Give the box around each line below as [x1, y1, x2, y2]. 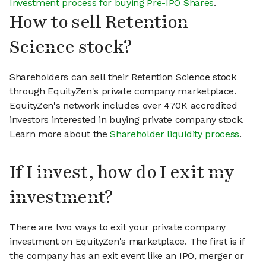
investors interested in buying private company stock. [9, 114, 245, 126]
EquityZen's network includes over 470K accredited [9, 100, 237, 112]
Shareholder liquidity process [110, 128, 240, 140]
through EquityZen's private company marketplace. [9, 85, 236, 97]
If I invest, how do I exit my [9, 160, 235, 185]
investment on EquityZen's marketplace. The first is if [9, 236, 245, 248]
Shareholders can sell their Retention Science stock [9, 71, 236, 83]
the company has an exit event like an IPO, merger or [9, 250, 244, 262]
